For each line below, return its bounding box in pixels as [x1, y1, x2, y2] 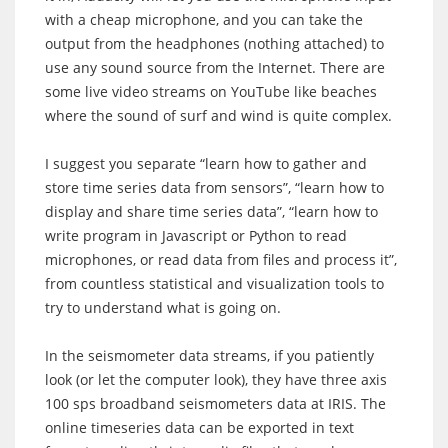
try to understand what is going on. [45, 297, 281, 317]
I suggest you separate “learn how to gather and [45, 153, 367, 173]
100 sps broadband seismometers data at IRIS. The [45, 393, 386, 413]
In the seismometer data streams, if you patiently [45, 345, 374, 365]
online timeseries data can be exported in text [45, 417, 354, 437]
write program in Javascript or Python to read [45, 225, 347, 245]
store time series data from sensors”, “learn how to [45, 177, 384, 197]
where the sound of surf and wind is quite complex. [45, 105, 392, 125]
